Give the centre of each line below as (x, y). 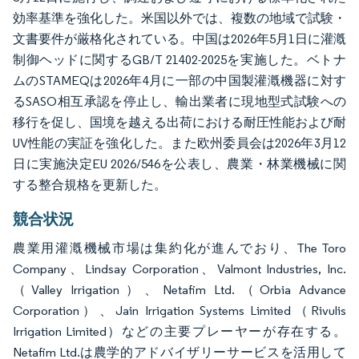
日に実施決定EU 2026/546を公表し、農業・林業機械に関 (179, 163)
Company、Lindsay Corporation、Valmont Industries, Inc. (179, 268)
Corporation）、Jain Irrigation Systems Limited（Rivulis (179, 310)
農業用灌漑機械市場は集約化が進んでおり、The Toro (179, 248)
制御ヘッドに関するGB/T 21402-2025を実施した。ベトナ (179, 59)
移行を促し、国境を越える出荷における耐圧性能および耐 (179, 122)
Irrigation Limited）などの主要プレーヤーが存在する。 (179, 331)
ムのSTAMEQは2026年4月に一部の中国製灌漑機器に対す (179, 80)
